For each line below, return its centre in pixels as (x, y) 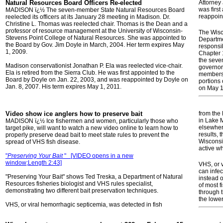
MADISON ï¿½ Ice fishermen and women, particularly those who (92, 121)
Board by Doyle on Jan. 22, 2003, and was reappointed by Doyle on (97, 80)
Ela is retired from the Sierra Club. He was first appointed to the (90, 73)
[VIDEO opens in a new (101, 156)
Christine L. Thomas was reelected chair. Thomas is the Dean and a (97, 24)
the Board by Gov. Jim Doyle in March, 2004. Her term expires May (95, 45)
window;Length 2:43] (34, 163)
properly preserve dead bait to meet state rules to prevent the (87, 135)
